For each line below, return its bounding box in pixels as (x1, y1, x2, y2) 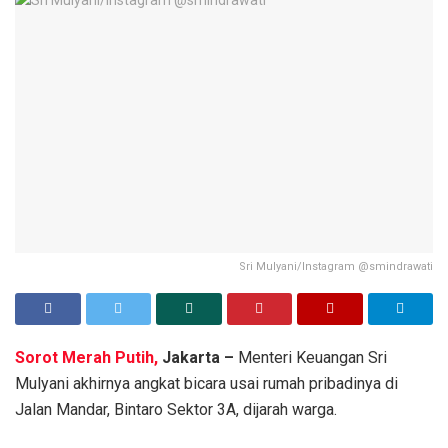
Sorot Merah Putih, (15, 348, 158, 368)
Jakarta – (158, 348, 234, 368)
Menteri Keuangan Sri (234, 348, 387, 368)
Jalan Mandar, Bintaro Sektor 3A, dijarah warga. (15, 400, 337, 420)
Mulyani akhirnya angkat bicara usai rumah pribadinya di (15, 374, 398, 394)
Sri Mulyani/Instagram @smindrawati (239, 260, 433, 274)
